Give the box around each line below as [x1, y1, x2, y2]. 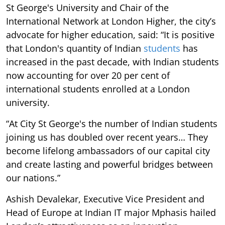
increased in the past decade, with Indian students [6, 56, 219, 68]
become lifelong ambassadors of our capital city [6, 145, 210, 157]
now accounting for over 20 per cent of [6, 69, 170, 82]
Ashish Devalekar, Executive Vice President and [6, 193, 204, 205]
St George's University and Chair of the [6, 2, 169, 14]
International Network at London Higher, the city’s [6, 15, 216, 28]
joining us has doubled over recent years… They [6, 131, 208, 144]
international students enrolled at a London [6, 83, 190, 95]
